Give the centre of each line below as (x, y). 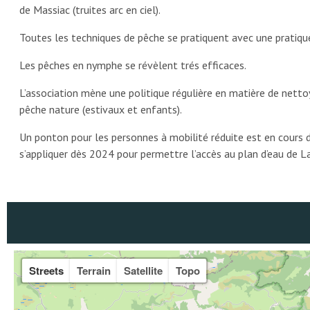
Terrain (93, 270)
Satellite (143, 270)
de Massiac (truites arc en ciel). (90, 10)
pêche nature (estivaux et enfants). (101, 110)
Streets (46, 270)
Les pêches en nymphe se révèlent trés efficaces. (133, 65)
